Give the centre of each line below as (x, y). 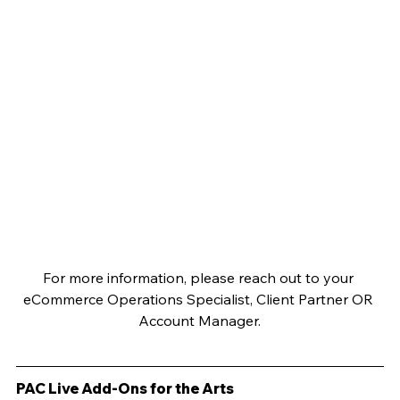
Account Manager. (200, 321)
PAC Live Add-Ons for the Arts (125, 389)
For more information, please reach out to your (200, 278)
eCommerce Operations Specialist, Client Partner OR (200, 300)
